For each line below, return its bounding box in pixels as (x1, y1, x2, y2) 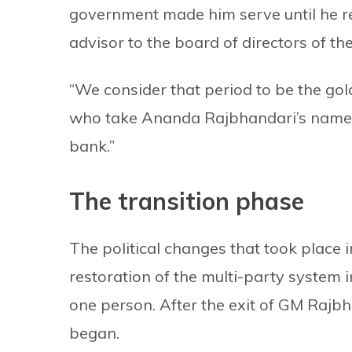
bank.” (69, 136, 115, 156)
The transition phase (69, 186, 304, 217)
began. (69, 323, 119, 343)
